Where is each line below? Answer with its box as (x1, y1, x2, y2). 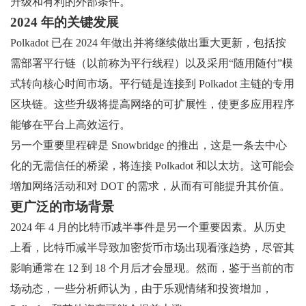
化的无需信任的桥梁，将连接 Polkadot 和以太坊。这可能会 (10, 159, 294, 171)
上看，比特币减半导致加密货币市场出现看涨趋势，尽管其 (10, 241, 294, 253)
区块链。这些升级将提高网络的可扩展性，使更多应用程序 (10, 98, 294, 110)
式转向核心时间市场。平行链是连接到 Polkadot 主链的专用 (10, 77, 294, 89)
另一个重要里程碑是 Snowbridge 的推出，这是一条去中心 (10, 139, 287, 151)
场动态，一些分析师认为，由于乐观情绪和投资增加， (10, 282, 273, 294)
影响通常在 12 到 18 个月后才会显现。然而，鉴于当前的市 (10, 262, 294, 274)
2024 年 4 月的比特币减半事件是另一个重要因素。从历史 (10, 221, 286, 233)
